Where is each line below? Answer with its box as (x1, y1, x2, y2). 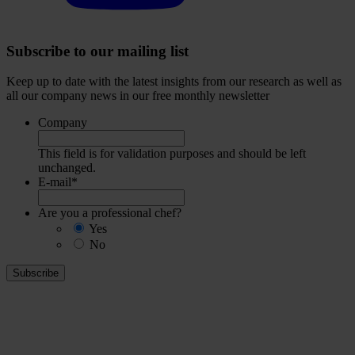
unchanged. (38, 161, 96, 175)
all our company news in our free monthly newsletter (6, 89, 269, 103)
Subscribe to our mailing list (6, 42, 189, 59)
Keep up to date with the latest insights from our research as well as (6, 74, 342, 89)
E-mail (38, 175, 71, 189)
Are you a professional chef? (38, 206, 181, 220)
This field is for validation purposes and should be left (38, 147, 306, 161)
